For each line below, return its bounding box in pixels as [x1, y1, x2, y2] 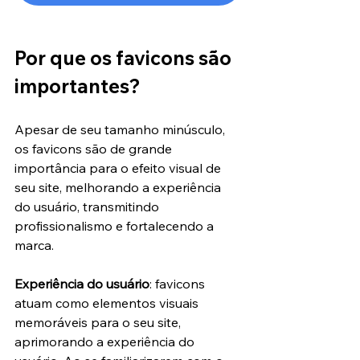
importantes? [14, 74, 141, 99]
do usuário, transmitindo [14, 198, 162, 215]
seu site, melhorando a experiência [14, 179, 224, 196]
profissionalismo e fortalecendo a [14, 218, 217, 235]
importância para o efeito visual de [14, 160, 224, 177]
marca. [14, 237, 54, 254]
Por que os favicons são [14, 46, 235, 71]
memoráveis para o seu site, [14, 314, 184, 331]
